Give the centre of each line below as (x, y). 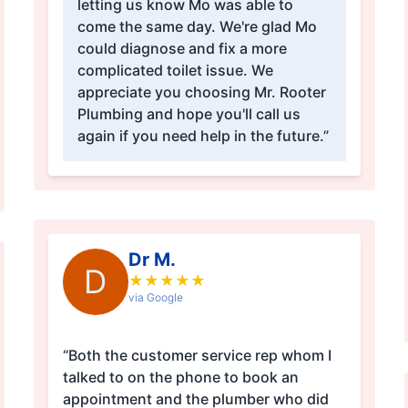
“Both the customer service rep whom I (197, 356)
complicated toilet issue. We (175, 71)
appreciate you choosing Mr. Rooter (201, 92)
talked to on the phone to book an (180, 377)
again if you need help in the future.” (203, 136)
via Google (155, 298)
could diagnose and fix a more (182, 49)
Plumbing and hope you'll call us (189, 114)
